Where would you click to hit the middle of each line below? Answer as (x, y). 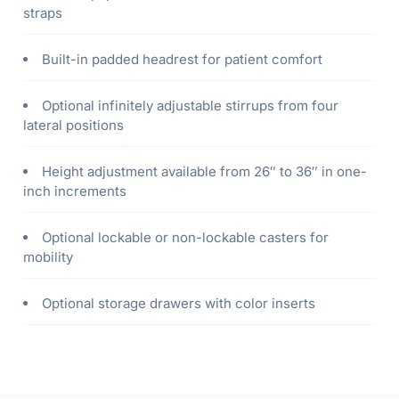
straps (43, 13)
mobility (48, 257)
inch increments (75, 191)
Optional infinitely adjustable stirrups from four (190, 106)
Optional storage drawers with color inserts (179, 304)
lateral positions (73, 126)
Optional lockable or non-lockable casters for (185, 238)
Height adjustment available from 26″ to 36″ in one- (204, 172)
